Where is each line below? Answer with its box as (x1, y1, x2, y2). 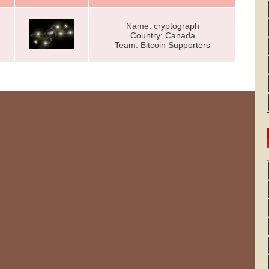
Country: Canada (130, 31, 195, 40)
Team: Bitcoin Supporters (115, 40, 210, 50)
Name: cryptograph (125, 21, 199, 31)
